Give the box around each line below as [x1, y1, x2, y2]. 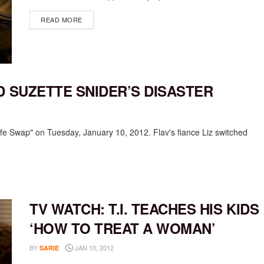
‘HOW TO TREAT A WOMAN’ [29, 218, 216, 239]
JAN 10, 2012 [73, 243, 114, 253]
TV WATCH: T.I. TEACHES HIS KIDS [29, 199, 259, 219]
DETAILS [81, 14, 110, 24]
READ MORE [41, 15, 82, 24]
